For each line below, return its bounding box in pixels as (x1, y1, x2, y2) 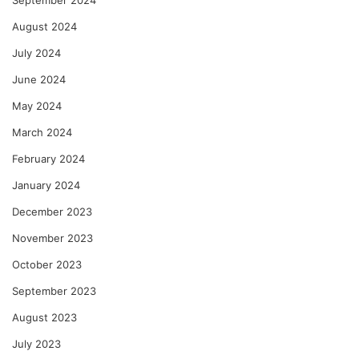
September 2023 (12, 284, 96, 298)
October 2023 (12, 258, 82, 272)
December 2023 (12, 205, 92, 219)
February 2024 (12, 152, 85, 166)
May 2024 (12, 99, 62, 113)
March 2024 (12, 126, 72, 139)
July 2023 (12, 337, 61, 351)
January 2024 (12, 179, 80, 192)
